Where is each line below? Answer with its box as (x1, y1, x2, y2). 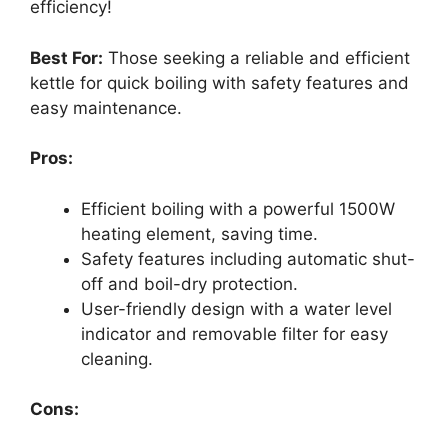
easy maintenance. (30, 97, 182, 118)
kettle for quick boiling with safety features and (30, 72, 409, 93)
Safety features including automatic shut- (81, 248, 415, 269)
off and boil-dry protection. (81, 273, 298, 294)
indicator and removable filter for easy (81, 323, 388, 344)
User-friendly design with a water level (81, 298, 392, 319)
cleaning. (81, 348, 153, 369)
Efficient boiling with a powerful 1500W (81, 198, 395, 219)
